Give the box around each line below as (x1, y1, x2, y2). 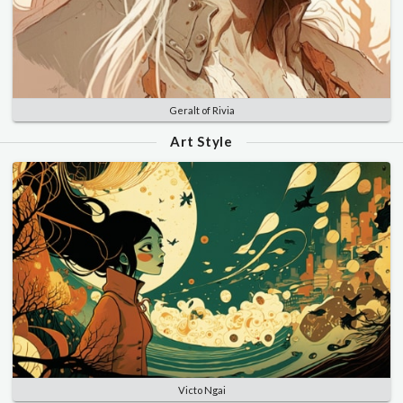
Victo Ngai (177, 384, 226, 397)
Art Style (170, 132, 233, 149)
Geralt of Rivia (168, 103, 235, 116)
